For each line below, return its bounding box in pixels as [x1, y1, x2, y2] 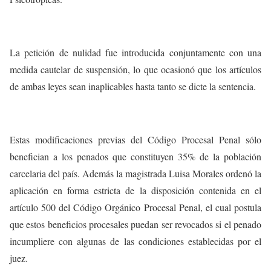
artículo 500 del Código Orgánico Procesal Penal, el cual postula [10, 201, 261, 214]
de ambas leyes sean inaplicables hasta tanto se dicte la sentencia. [10, 80, 256, 93]
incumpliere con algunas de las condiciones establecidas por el [10, 235, 261, 247]
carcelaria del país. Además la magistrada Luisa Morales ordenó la [10, 167, 261, 180]
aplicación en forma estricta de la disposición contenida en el [10, 184, 261, 197]
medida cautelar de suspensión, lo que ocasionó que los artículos [10, 63, 261, 76]
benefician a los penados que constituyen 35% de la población [10, 150, 261, 163]
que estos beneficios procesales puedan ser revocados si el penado [10, 218, 261, 230]
